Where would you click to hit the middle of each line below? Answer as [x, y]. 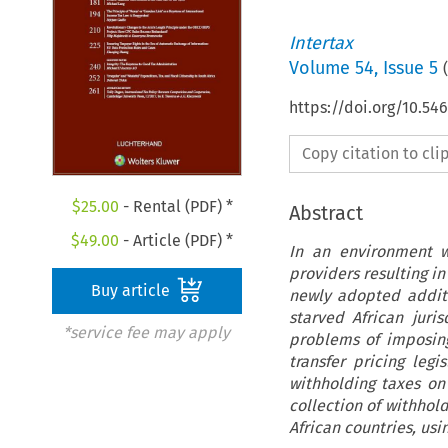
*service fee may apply [146, 333]
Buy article [133, 291]
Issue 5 [410, 67]
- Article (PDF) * [176, 241]
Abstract [325, 212]
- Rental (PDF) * [175, 207]
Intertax [320, 42]
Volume [321, 67]
